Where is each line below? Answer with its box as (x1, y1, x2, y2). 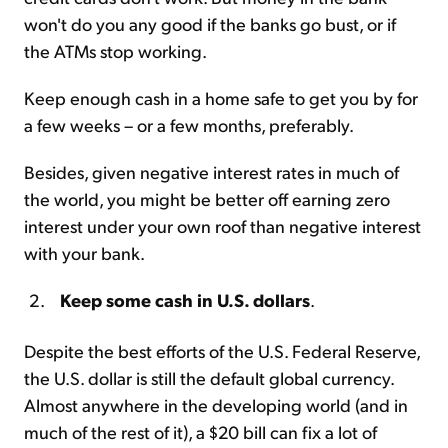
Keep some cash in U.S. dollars (60, 287, 310, 311)
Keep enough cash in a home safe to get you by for (24, 85, 418, 109)
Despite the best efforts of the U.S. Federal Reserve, (24, 338, 420, 362)
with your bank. (24, 240, 145, 264)
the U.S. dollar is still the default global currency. (24, 365, 394, 389)
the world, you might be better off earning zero (24, 186, 390, 210)
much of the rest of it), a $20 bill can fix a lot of (24, 419, 377, 443)
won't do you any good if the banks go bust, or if (24, 11, 396, 35)
